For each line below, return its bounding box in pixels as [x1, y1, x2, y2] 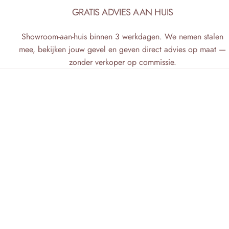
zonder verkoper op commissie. [68, 56, 176, 68]
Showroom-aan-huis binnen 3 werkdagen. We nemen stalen [21, 31, 224, 43]
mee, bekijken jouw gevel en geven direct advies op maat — [19, 43, 226, 56]
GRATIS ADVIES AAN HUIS [72, 5, 173, 19]
